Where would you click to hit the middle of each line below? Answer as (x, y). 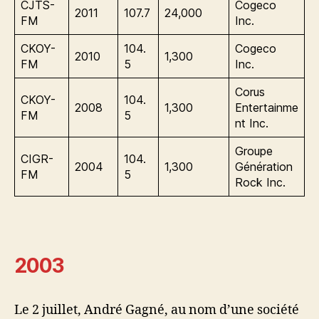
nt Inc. (252, 123)
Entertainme (267, 107)
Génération (264, 166)
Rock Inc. (260, 182)
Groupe (254, 151)
